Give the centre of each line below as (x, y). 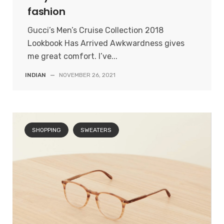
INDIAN (35, 75)
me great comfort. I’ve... (72, 56)
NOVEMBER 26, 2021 (87, 75)
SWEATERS (96, 130)
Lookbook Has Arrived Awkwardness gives (106, 43)
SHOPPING (46, 130)
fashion (46, 12)
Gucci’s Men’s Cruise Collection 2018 (95, 30)
